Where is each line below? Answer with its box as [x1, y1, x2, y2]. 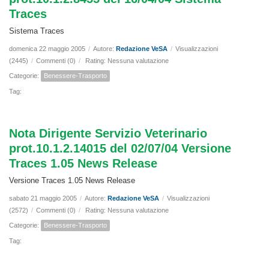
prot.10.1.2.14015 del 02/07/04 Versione [9, 142, 231, 156]
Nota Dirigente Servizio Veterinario [9, 127, 207, 141]
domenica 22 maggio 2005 [9, 45, 85, 53]
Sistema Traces [9, 26, 64, 36]
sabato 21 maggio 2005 [9, 195, 77, 202]
